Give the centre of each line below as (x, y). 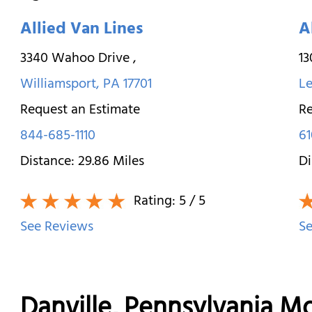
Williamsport (58, 85)
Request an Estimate (80, 111)
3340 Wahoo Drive (76, 60)
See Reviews (56, 228)
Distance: (49, 163)
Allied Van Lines (81, 31)
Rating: (154, 202)
